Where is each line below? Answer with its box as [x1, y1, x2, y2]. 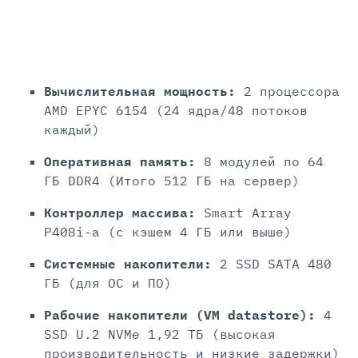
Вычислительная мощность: [44, 83, 236, 100]
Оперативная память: [44, 153, 204, 170]
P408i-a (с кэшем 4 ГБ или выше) [44, 224, 292, 241]
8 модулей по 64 [204, 153, 324, 170]
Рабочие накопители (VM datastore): [44, 307, 324, 324]
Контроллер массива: [44, 205, 204, 221]
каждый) [44, 121, 100, 138]
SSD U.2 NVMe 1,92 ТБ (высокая [44, 326, 276, 343]
